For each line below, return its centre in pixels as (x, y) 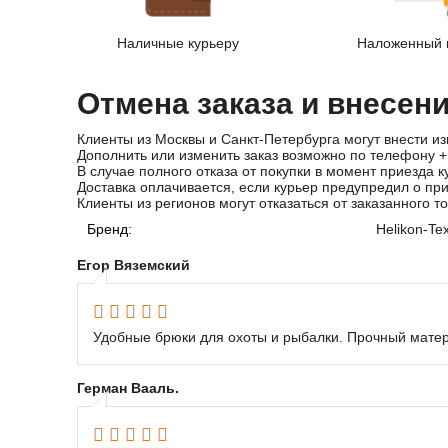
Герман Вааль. (128, 387)
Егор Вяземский (133, 264)
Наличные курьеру (178, 42)
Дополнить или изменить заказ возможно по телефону (258, 154)
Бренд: (109, 228)
